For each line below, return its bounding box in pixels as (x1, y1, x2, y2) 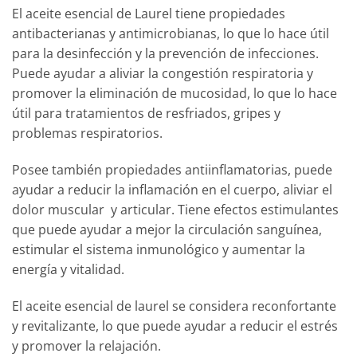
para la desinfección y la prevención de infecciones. (12, 45, 322, 63)
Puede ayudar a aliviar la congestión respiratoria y (12, 65, 313, 83)
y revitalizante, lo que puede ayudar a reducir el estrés (12, 316, 338, 335)
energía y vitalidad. (12, 260, 124, 278)
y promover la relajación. (12, 336, 161, 355)
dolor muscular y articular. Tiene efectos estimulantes (12, 200, 339, 218)
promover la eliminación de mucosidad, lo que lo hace (12, 84, 337, 103)
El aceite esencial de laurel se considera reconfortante (12, 296, 336, 315)
